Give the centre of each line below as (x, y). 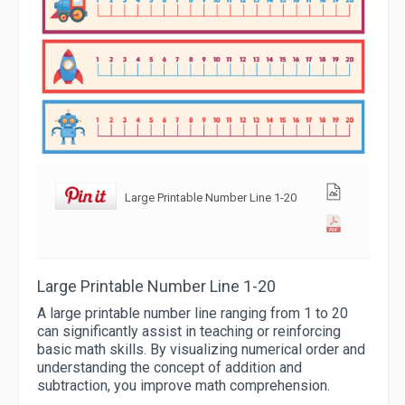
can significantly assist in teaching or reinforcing (189, 332)
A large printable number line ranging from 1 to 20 (193, 314)
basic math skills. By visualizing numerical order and (201, 350)
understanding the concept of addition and (170, 368)
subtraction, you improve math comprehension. (184, 386)
